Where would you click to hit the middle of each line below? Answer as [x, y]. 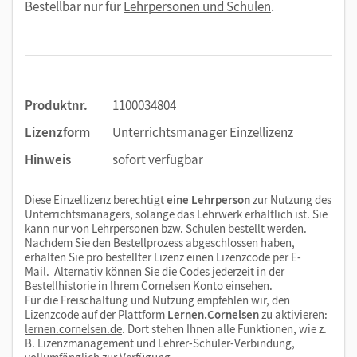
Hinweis [48, 159]
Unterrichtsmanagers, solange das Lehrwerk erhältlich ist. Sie [176, 214]
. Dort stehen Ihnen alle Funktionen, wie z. [224, 328]
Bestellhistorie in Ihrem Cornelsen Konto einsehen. [149, 285]
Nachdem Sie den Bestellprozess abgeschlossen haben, [160, 242]
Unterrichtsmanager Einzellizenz [203, 132]
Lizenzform [57, 132]
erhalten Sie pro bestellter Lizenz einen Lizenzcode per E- [163, 257]
